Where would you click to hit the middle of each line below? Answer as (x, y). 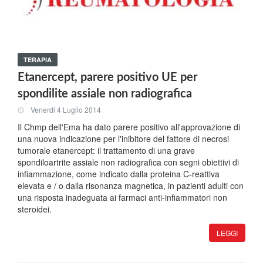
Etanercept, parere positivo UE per (107, 77)
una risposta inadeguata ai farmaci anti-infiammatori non (122, 197)
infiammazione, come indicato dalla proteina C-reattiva (119, 174)
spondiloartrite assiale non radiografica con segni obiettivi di (128, 162)
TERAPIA (38, 60)
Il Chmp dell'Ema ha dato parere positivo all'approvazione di (129, 127)
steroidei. (35, 209)
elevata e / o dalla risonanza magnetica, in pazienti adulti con (131, 186)
